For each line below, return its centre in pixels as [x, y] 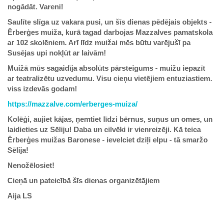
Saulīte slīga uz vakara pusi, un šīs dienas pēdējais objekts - [110, 22]
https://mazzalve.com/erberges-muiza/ [72, 104]
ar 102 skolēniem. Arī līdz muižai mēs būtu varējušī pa [99, 42]
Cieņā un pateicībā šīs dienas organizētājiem [83, 180]
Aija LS [20, 196]
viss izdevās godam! [43, 89]
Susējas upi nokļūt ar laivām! [57, 53]
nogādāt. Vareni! [35, 7]
